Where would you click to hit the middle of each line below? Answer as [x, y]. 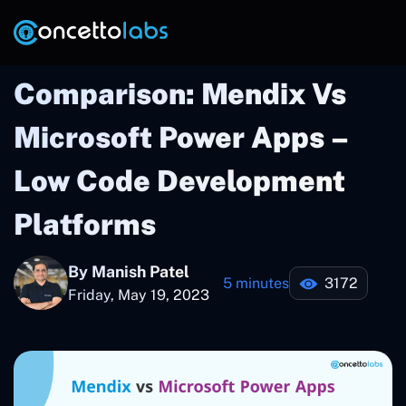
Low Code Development [179, 181]
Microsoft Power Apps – [181, 137]
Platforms [85, 224]
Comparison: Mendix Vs [180, 94]
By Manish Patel [129, 271]
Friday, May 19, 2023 [139, 295]
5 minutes [256, 283]
